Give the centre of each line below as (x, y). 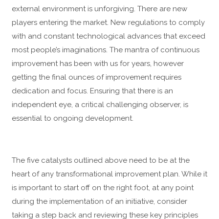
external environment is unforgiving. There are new (99, 9)
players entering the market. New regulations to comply (108, 22)
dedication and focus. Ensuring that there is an (92, 91)
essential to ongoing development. (73, 118)
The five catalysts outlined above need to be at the (101, 160)
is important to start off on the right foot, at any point (103, 188)
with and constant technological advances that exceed (109, 36)
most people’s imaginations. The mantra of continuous (106, 50)
